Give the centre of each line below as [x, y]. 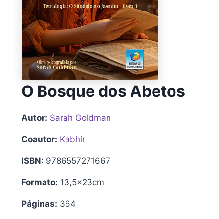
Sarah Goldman [80, 118]
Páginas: [39, 204]
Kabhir [72, 139]
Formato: [40, 182]
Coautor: [39, 139]
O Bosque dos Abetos [103, 91]
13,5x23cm [81, 182]
